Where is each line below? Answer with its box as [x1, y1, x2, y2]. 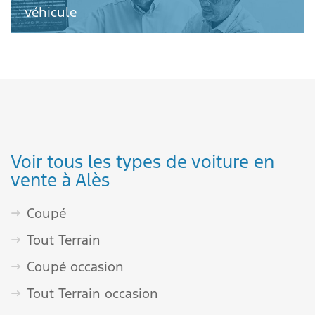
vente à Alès [11, 169, 110, 191]
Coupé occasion [27, 258, 124, 275]
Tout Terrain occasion [27, 285, 158, 302]
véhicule [25, 4, 77, 20]
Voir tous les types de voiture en [11, 150, 274, 173]
